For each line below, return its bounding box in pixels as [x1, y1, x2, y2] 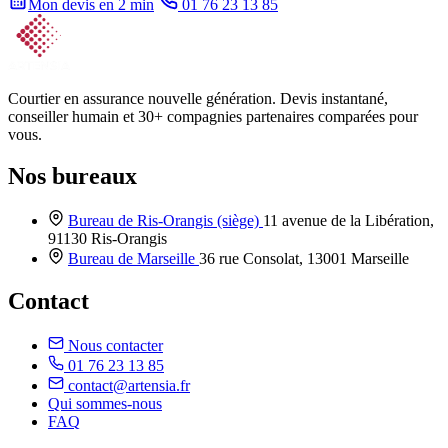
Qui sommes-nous [48, 395, 162, 413]
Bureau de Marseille [68, 250, 199, 268]
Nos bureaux [8, 163, 137, 190]
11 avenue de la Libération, [263, 212, 434, 230]
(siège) [217, 212, 259, 230]
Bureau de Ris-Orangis [68, 212, 217, 230]
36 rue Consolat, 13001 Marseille [199, 250, 409, 268]
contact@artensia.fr [68, 377, 190, 395]
